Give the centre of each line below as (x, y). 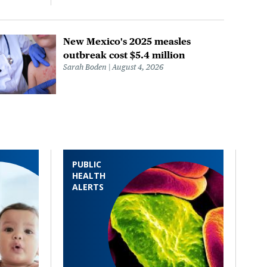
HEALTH (89, 175)
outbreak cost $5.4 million (124, 55)
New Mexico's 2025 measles (127, 41)
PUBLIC (87, 164)
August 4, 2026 (138, 67)
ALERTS (88, 187)
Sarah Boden (85, 67)
